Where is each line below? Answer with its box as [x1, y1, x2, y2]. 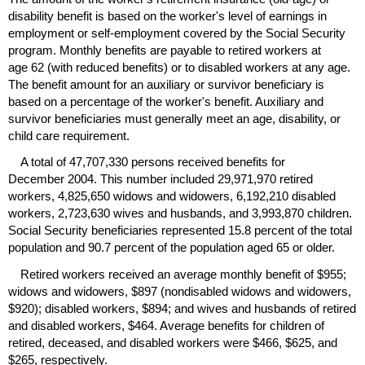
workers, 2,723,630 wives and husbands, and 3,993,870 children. [8, 206, 352, 221]
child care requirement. [8, 129, 130, 143]
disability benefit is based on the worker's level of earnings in [8, 9, 327, 24]
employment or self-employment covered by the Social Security [8, 26, 345, 41]
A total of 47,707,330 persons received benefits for [20, 155, 285, 169]
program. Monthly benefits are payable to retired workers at [8, 43, 321, 58]
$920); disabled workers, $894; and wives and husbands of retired [8, 301, 356, 315]
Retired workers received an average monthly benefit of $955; [20, 266, 346, 281]
